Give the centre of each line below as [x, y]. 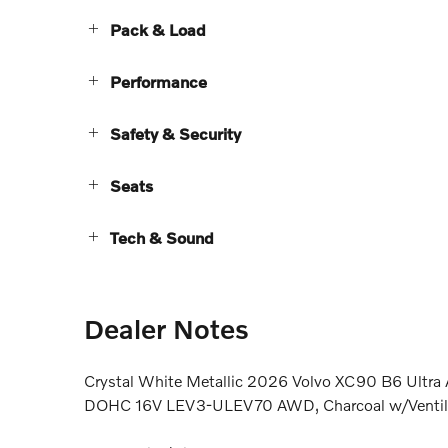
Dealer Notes [166, 328]
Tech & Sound [162, 237]
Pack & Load [158, 29]
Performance [158, 81]
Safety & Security [175, 133]
